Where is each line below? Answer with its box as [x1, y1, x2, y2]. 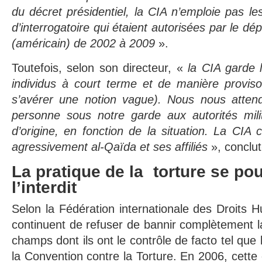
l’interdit [12, 178, 77, 196]
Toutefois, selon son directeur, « [12, 61, 188, 74]
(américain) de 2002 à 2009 [12, 37, 155, 50]
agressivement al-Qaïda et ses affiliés [12, 140, 208, 153]
